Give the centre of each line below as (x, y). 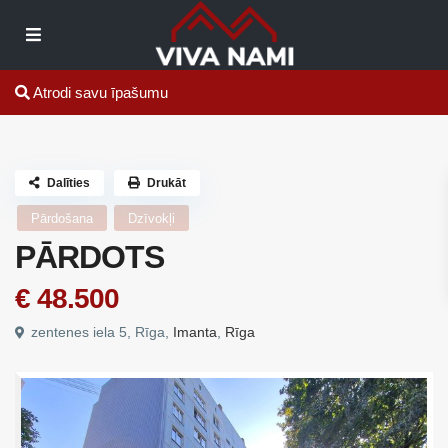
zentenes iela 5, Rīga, (100, 332)
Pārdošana (62, 218)
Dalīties (68, 183)
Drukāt (166, 183)
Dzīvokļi (151, 218)
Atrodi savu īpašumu (99, 92)
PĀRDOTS (89, 257)
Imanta (195, 332)
